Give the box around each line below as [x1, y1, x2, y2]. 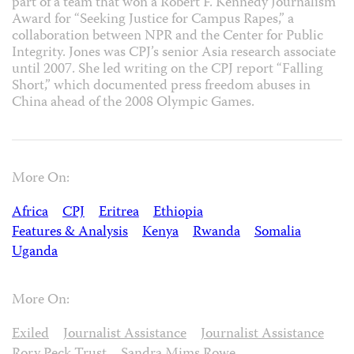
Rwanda [192, 221, 240, 245]
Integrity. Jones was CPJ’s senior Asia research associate [12, 41, 336, 65]
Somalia [254, 221, 301, 245]
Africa [12, 201, 48, 225]
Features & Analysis [12, 221, 128, 245]
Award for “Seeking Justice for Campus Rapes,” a [12, 8, 294, 32]
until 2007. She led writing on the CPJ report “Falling [12, 58, 323, 81]
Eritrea [98, 201, 139, 225]
